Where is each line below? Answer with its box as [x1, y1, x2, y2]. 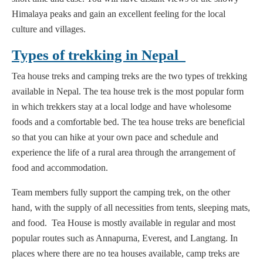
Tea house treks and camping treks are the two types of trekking [12, 71, 247, 82]
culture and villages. [12, 24, 86, 35]
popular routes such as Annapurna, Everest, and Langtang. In [12, 233, 238, 244]
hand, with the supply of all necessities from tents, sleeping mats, [12, 203, 250, 213]
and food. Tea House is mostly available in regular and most [12, 218, 235, 228]
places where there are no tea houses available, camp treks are [12, 248, 240, 259]
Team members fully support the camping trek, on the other [12, 187, 230, 198]
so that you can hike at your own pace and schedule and [12, 132, 218, 143]
